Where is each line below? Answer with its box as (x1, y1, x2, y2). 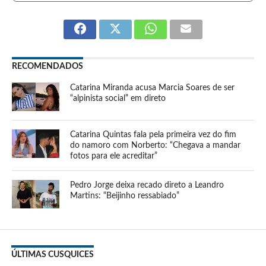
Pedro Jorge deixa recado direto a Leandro (70, 180, 224, 190)
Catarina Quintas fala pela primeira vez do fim (70, 130, 237, 140)
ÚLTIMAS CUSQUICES (11, 250, 94, 259)
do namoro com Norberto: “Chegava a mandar (70, 141, 241, 150)
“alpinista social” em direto (70, 94, 166, 103)
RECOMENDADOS (11, 62, 83, 71)
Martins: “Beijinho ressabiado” (70, 191, 180, 201)
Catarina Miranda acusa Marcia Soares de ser (70, 83, 235, 93)
